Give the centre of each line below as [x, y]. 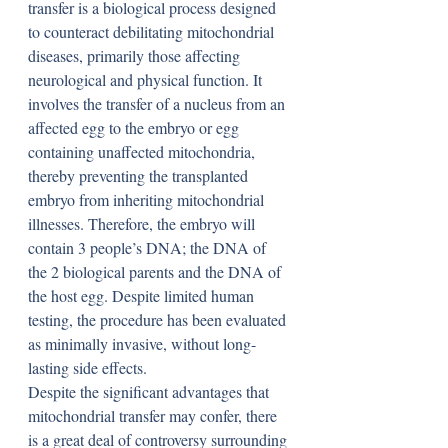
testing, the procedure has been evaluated [159, 319]
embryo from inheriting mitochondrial [148, 199]
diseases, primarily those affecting [136, 55]
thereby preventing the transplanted [140, 175]
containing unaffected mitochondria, [143, 151]
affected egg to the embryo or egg [135, 127]
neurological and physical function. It [147, 79]
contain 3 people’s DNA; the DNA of [149, 247]
